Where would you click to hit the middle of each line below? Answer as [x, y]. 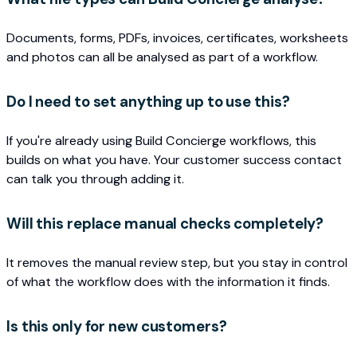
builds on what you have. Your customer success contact [174, 159]
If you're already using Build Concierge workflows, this [161, 140]
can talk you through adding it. [95, 178]
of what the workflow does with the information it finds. [168, 281]
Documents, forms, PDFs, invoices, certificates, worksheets [177, 37]
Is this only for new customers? [117, 326]
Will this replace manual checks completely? [165, 224]
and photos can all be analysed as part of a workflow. [162, 57]
